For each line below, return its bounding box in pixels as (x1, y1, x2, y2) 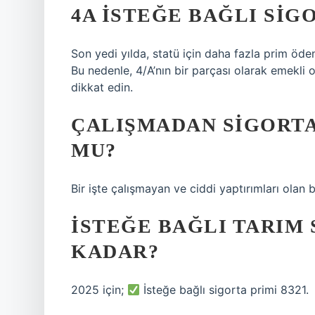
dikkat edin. (71, 80, 133, 94)
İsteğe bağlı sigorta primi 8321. (140, 283, 309, 297)
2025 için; (71, 283, 127, 297)
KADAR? (71, 240, 159, 262)
